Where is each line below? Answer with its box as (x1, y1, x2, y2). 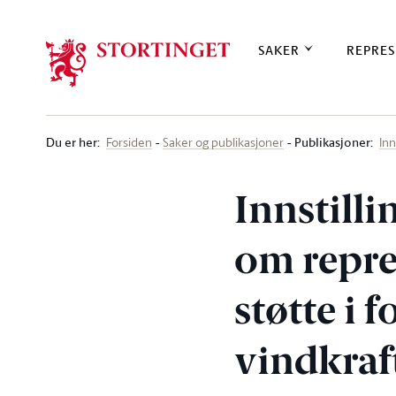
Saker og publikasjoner (163, 133, 284, 150)
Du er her (46, 133, 97, 151)
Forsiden (106, 133, 152, 150)
